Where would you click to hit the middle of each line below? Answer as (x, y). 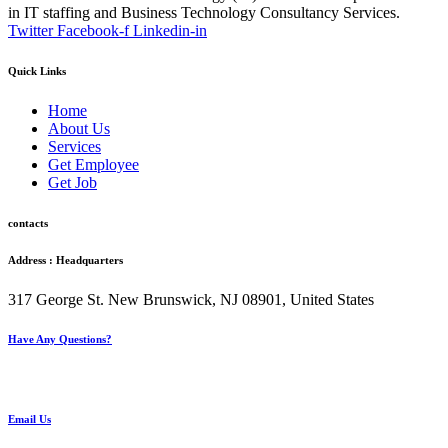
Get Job (72, 182)
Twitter (30, 30)
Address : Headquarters (65, 259)
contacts (28, 222)
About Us (79, 128)
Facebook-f (93, 30)
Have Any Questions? (60, 339)
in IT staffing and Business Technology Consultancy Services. (204, 12)
